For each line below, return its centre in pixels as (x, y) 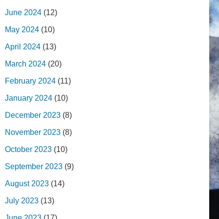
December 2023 (33, 115)
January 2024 (29, 98)
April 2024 (23, 46)
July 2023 (22, 200)
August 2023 (27, 183)
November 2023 (33, 132)
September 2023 (34, 166)
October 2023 (28, 149)
